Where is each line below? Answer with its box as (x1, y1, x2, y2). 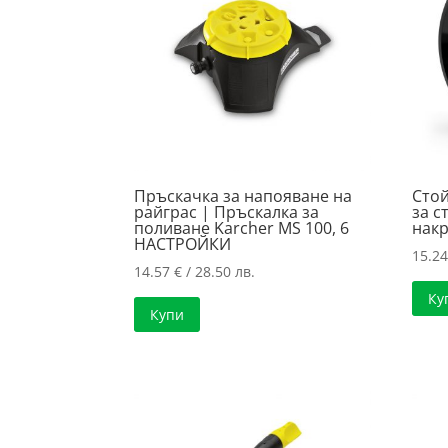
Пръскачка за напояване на (134, 184, 353, 207)
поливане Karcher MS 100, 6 (134, 216, 350, 239)
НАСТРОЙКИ (134, 232, 232, 255)
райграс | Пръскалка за (134, 200, 320, 223)
